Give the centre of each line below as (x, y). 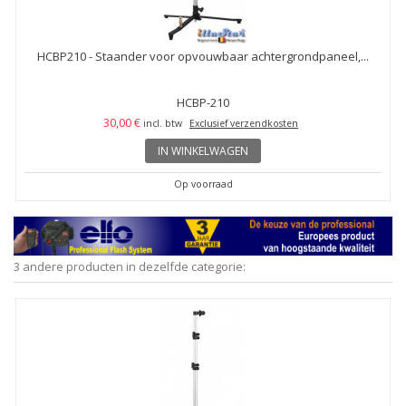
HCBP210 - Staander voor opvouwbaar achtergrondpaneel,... (203, 56)
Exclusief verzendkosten (244, 123)
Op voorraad (203, 184)
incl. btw (163, 123)
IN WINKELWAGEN (203, 151)
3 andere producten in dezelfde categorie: (130, 266)
